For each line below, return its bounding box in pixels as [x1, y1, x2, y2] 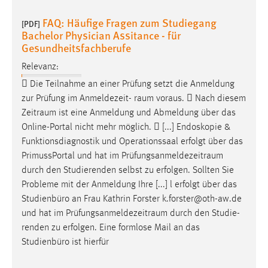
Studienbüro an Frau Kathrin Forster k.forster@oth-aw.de [22, 194, 242, 204]
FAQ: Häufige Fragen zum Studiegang [42, 14, 217, 30]
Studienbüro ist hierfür [22, 237, 109, 247]
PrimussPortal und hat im [22, 151, 121, 161]
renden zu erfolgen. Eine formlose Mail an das [22, 223, 200, 233]
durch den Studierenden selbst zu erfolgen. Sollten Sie [22, 165, 234, 175]
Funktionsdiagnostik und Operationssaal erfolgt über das [22, 136, 243, 147]
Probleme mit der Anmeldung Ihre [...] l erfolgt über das [22, 179, 237, 190]
